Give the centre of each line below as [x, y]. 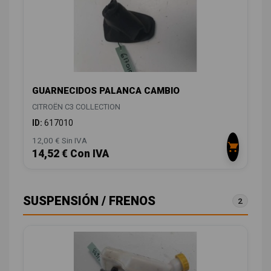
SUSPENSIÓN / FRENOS [89, 201]
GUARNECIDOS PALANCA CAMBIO [106, 91]
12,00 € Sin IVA [60, 141]
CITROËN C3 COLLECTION [76, 107]
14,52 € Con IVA [70, 154]
